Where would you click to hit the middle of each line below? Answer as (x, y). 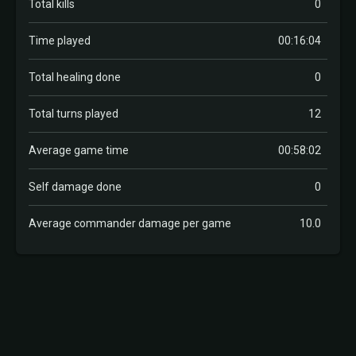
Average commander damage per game (130, 223)
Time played (60, 41)
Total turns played (74, 114)
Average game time (79, 150)
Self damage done (75, 187)
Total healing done (75, 77)
